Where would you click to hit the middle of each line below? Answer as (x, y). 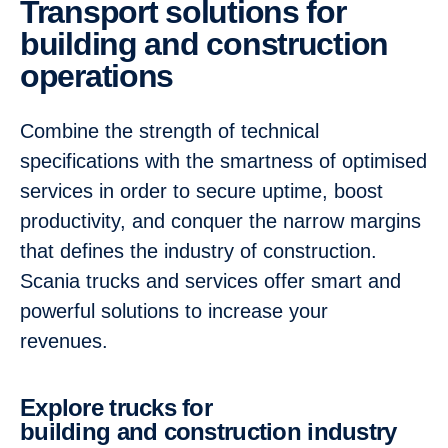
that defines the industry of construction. (198, 251)
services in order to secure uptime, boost (201, 191)
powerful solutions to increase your (174, 311)
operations (97, 76)
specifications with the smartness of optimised (223, 161)
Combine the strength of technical (169, 131)
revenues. (70, 341)
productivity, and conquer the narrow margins (220, 221)
